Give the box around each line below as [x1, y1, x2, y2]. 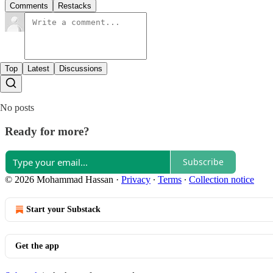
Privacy [121, 174, 151, 185]
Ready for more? [5, 125, 90, 138]
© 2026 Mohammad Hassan [5, 174, 113, 185]
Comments [10, 1, 48, 11]
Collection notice [189, 174, 254, 185]
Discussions [59, 64, 102, 74]
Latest [27, 64, 49, 74]
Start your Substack [26, 204, 101, 214]
